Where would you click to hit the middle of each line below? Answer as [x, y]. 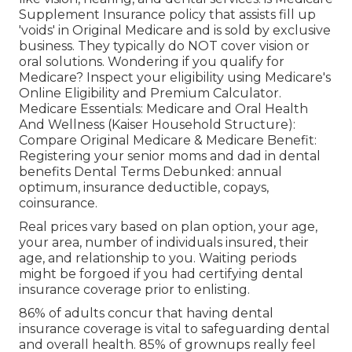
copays [245, 188]
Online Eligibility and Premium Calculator [149, 93]
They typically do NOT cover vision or [194, 46]
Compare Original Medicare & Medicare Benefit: [168, 141]
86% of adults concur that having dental [146, 313]
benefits [45, 172]
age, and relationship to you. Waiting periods [158, 258]
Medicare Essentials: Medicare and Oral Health [163, 109]
